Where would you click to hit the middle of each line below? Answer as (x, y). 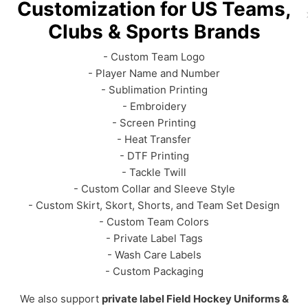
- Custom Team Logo (154, 57)
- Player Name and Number (154, 73)
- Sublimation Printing (154, 90)
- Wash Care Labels (154, 255)
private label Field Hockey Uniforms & (195, 299)
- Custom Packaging (154, 271)
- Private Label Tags (154, 238)
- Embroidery (154, 106)
